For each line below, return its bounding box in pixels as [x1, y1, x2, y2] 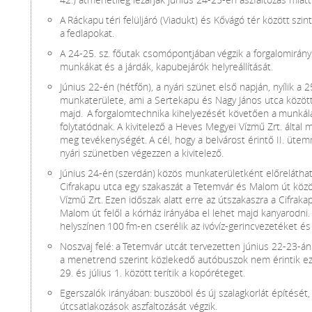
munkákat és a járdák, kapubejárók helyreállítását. [60, 60, 273, 73]
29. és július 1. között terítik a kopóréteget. [60, 266, 245, 279]
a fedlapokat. [60, 26, 114, 40]
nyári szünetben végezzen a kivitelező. [60, 146, 224, 159]
